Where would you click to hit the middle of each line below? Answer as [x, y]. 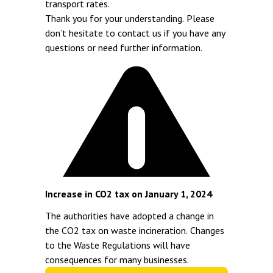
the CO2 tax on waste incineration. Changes [135, 230]
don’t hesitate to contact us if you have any [135, 33]
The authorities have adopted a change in [129, 216]
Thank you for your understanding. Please [130, 18]
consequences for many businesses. [117, 260]
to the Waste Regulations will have [118, 245]
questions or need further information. [124, 48]
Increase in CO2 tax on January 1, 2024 [129, 194]
